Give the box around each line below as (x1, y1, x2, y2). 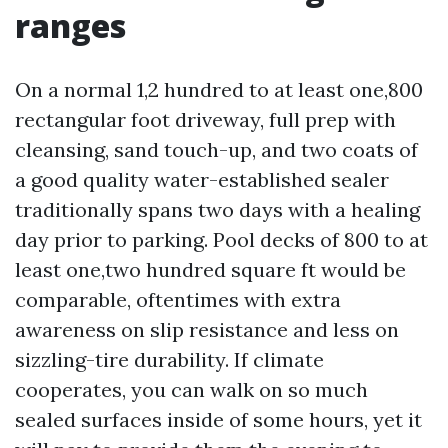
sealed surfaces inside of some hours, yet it (15, 407, 422, 432)
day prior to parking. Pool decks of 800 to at (15, 227, 428, 252)
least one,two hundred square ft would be (15, 257, 406, 282)
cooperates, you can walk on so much (15, 377, 368, 402)
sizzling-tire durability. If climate (15, 347, 324, 372)
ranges (15, 4, 126, 47)
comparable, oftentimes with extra (15, 287, 341, 312)
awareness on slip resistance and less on (15, 317, 399, 342)
